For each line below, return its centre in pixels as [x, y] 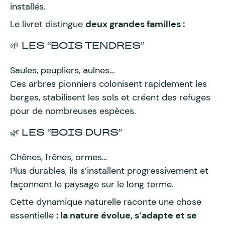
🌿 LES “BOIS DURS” [66, 132]
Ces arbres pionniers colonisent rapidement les [108, 84]
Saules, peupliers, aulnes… [62, 70]
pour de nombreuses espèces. [73, 111]
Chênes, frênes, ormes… [59, 157]
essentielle [33, 215]
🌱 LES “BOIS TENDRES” [77, 45]
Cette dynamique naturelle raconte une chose [106, 202]
